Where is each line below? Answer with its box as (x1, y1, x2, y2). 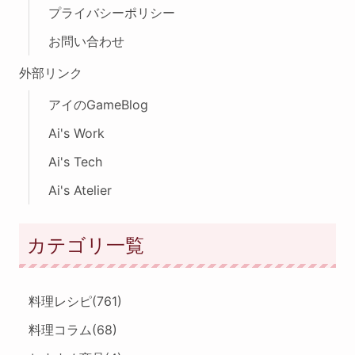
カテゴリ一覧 (27, 234, 144, 258)
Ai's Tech (48, 154, 102, 170)
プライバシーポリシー (48, 5, 175, 21)
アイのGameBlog (48, 97, 148, 113)
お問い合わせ (48, 33, 124, 50)
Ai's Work (48, 125, 105, 142)
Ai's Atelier (48, 182, 112, 199)
